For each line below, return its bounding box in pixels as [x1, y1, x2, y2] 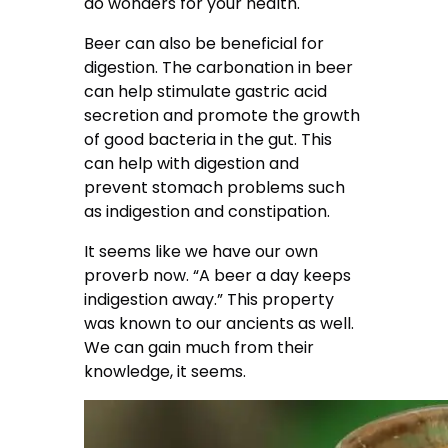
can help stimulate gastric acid [84, 80, 328, 104]
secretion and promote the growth [84, 104, 361, 128]
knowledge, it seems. [84, 360, 251, 384]
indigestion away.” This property [84, 288, 335, 312]
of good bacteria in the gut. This [84, 128, 333, 152]
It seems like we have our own [84, 240, 319, 264]
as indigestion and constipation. [84, 200, 335, 224]
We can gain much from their [84, 336, 315, 360]
